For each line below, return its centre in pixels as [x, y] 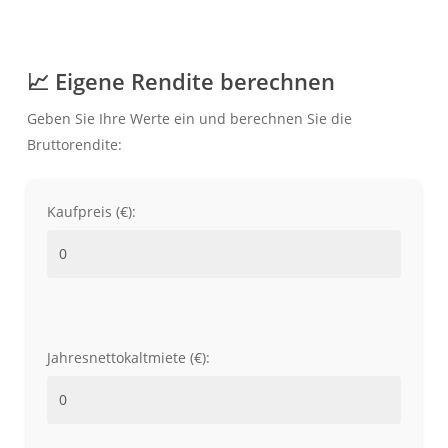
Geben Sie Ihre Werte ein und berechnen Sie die [189, 118]
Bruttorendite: [74, 144]
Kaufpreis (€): [91, 211]
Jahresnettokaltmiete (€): [128, 357]
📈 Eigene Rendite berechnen [180, 81]
